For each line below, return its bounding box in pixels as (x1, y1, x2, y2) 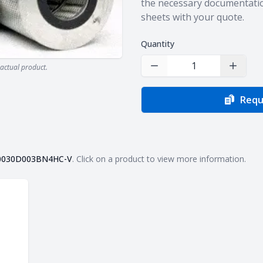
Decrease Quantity (148, 65, 230, 79)
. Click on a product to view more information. (72, 153, 246, 164)
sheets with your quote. (141, 11, 244, 23)
